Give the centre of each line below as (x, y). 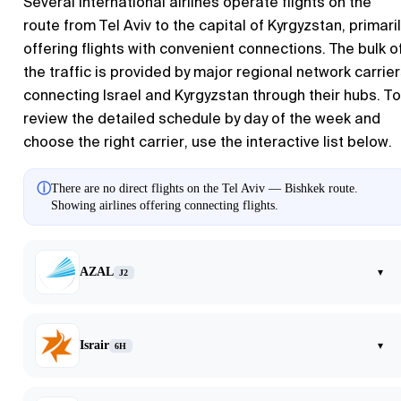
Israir (94, 346)
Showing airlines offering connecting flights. (165, 206)
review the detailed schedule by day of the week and (202, 119)
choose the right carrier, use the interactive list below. (208, 142)
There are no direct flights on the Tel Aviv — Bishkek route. (205, 189)
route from (61, 26)
